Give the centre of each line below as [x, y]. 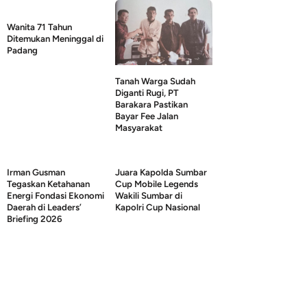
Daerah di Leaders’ [44, 207]
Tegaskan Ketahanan [48, 183]
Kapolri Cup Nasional [158, 207]
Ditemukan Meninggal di [55, 38]
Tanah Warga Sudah [155, 81]
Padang [22, 50]
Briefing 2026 [35, 218]
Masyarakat [139, 127]
